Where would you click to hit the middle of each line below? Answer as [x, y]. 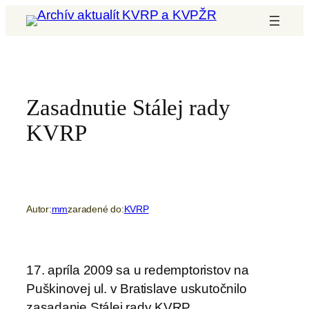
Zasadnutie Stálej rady [128, 107]
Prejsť [22, 14]
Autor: [39, 209]
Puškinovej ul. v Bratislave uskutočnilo [137, 288]
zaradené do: [96, 209]
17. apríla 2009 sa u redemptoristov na [138, 270]
